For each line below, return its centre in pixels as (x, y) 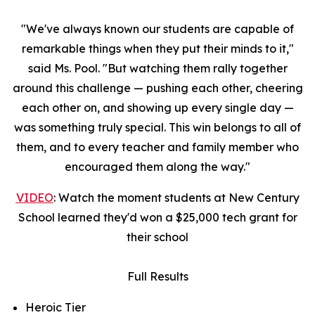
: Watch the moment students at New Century (176, 198)
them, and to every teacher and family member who (157, 147)
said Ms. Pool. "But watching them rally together (157, 68)
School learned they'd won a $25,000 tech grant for (157, 217)
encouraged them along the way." (157, 167)
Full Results (157, 276)
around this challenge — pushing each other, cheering (157, 88)
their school (157, 237)
